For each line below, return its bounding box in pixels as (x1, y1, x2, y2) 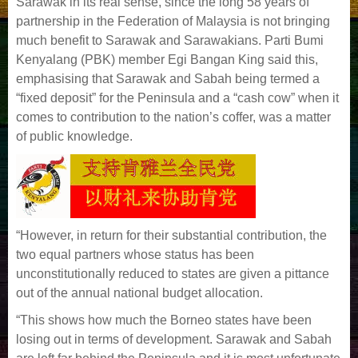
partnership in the (16, 14, 117, 28)
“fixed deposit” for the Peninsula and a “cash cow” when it (16, 90, 339, 105)
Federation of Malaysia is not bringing (117, 14, 330, 28)
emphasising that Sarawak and (16, 71, 194, 86)
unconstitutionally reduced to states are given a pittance (16, 266, 329, 280)
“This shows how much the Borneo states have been (16, 312, 312, 327)
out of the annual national (16, 285, 162, 300)
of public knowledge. (16, 129, 133, 143)
